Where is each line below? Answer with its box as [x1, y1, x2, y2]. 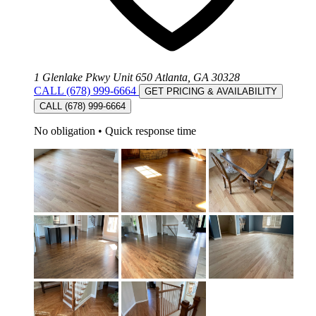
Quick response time [105, 124, 196, 137]
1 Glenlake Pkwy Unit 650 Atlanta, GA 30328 [34, 71, 240, 83]
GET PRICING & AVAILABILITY [145, 85, 277, 97]
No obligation [34, 124, 98, 137]
